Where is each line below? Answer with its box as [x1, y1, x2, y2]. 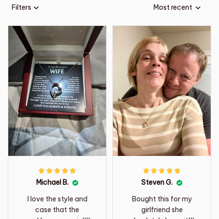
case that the [35, 205, 79, 215]
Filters [12, 3, 31, 12]
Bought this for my [131, 195, 192, 204]
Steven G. [141, 178, 173, 187]
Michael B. [36, 178, 68, 187]
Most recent [153, 3, 192, 12]
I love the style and [27, 195, 88, 204]
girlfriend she [141, 205, 183, 215]
